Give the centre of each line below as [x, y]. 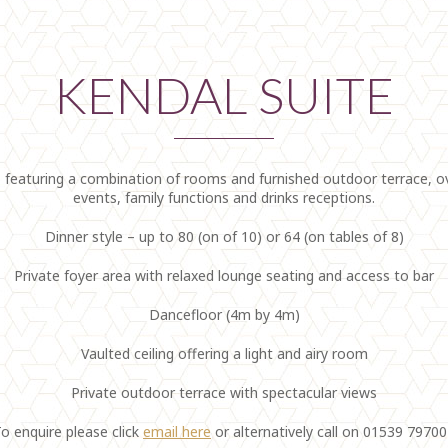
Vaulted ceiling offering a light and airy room [224, 353]
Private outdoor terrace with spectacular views [224, 392]
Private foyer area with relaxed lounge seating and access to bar [224, 275]
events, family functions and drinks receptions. [224, 197]
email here [177, 431]
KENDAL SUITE [224, 95]
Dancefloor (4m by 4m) [224, 314]
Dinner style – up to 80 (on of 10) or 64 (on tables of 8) [224, 236]
